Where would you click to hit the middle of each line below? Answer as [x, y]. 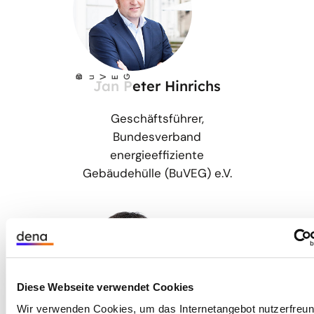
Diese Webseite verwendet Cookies [105, 287]
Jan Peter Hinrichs [157, 86]
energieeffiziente [157, 155]
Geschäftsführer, [157, 118]
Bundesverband [157, 136]
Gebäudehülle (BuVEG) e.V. [157, 173]
